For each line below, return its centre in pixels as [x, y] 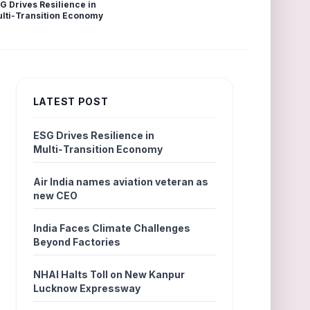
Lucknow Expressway [86, 288]
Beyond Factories [76, 242]
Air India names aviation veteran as [120, 182]
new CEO [55, 195]
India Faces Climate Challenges [111, 228]
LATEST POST [71, 101]
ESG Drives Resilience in [93, 135]
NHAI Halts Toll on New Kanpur [109, 274]
